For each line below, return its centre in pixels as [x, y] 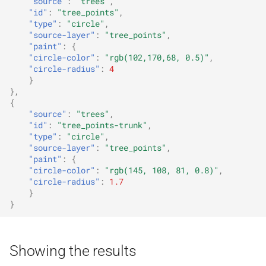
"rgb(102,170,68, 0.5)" [157, 58]
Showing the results [73, 251]
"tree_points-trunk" [102, 126]
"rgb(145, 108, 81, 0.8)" [161, 171]
